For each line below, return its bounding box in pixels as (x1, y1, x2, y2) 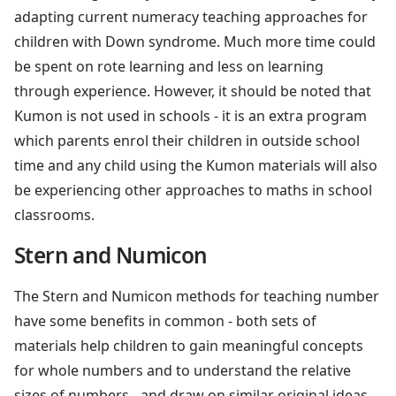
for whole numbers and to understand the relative (14, 360, 351, 380)
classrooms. (14, 204, 95, 225)
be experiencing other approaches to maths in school (14, 179, 372, 200)
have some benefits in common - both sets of (14, 310, 316, 331)
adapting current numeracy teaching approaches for (14, 6, 368, 27)
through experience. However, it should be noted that (14, 80, 371, 101)
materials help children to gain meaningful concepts (14, 335, 363, 355)
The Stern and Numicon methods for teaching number (14, 286, 379, 306)
